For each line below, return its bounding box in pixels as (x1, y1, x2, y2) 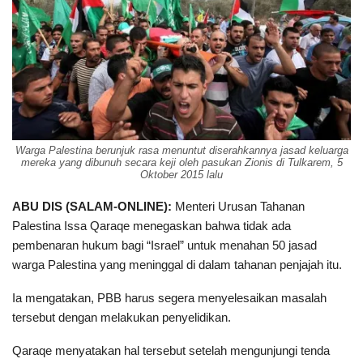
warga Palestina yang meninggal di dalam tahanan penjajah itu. (12, 258, 342, 272)
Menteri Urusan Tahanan (172, 199, 305, 214)
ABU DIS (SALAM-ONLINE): (12, 199, 172, 214)
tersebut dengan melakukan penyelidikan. (12, 310, 231, 325)
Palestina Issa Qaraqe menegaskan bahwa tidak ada (12, 219, 291, 233)
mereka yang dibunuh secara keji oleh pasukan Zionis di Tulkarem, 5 (20, 156, 343, 169)
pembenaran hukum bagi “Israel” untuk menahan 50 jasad (12, 238, 317, 253)
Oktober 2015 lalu (140, 169, 223, 181)
